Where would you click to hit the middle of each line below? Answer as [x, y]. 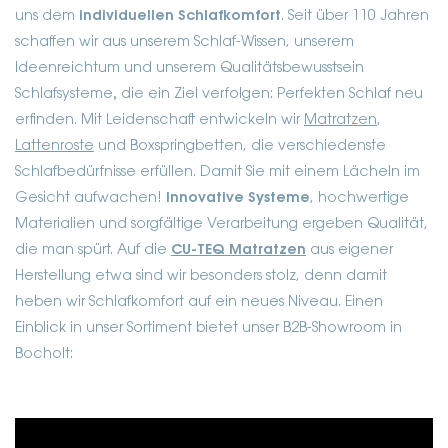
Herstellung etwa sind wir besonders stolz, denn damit [201, 276]
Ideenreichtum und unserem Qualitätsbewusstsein [189, 68]
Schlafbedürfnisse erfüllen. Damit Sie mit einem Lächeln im [217, 172]
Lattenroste [54, 146]
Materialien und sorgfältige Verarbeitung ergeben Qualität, [221, 224]
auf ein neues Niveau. [264, 302]
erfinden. [46, 120]
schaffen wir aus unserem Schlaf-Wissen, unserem [184, 42]
